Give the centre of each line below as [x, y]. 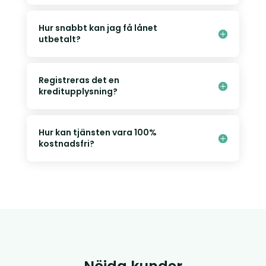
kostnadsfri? [66, 144]
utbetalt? [59, 39]
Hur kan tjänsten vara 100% [97, 133]
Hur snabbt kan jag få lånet [98, 28]
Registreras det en [79, 80]
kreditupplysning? [78, 92]
